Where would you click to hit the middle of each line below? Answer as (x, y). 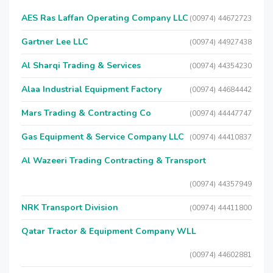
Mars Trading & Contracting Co (86, 113)
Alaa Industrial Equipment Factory (91, 89)
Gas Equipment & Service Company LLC (103, 137)
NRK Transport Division (70, 207)
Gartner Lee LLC (55, 42)
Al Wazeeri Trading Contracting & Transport (114, 161)
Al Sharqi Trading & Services (81, 66)
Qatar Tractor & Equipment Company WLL (109, 231)
